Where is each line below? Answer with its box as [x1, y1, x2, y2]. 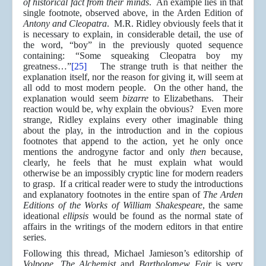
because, [205, 147, 243, 157]
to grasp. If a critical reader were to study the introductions [23, 179, 243, 189]
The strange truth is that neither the [87, 61, 243, 72]
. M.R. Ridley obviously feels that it [107, 18, 243, 29]
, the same [202, 200, 243, 211]
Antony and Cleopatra [23, 18, 107, 29]
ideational [23, 211, 64, 221]
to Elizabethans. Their [148, 93, 243, 104]
